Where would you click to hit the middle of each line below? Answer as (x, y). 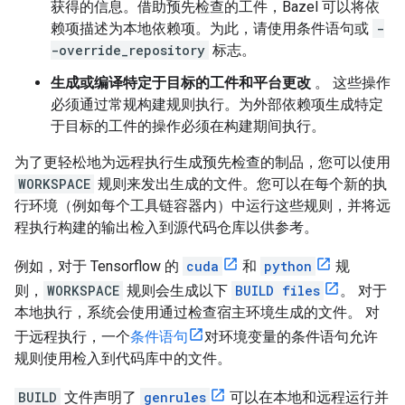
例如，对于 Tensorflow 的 (99, 266)
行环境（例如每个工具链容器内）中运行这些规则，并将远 (202, 206)
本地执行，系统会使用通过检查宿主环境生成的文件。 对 (197, 312)
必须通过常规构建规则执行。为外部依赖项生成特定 (217, 104)
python (288, 266)
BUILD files (278, 291)
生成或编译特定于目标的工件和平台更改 (181, 83)
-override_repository (128, 50)
